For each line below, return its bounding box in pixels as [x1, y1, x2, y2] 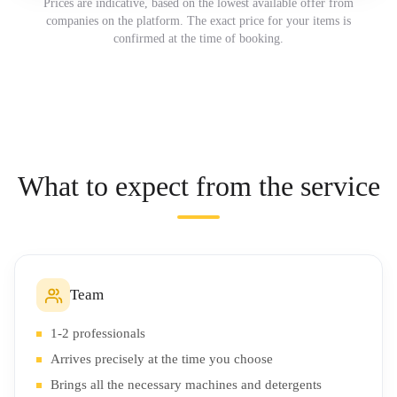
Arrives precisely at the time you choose [51, 352, 273, 366]
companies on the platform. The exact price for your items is [46, 14, 351, 27]
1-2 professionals [51, 326, 145, 340]
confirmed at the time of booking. [113, 32, 284, 45]
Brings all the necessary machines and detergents [51, 378, 322, 392]
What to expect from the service [17, 170, 380, 202]
